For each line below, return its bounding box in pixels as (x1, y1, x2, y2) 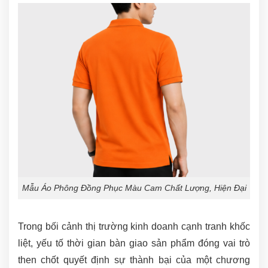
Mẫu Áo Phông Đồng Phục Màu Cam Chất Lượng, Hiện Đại (22, 182, 246, 193)
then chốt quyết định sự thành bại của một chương (18, 254, 250, 265)
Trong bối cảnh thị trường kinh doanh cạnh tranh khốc (18, 221, 250, 232)
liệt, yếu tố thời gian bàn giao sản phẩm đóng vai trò (18, 237, 250, 248)
